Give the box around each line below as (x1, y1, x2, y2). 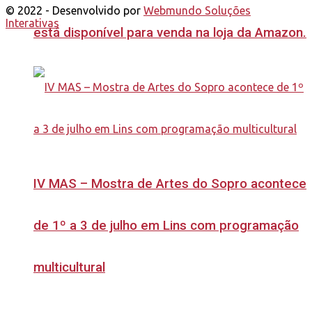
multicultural (33, 260, 105, 276)
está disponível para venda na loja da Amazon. (33, 24, 306, 40)
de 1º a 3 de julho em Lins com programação (33, 218, 299, 234)
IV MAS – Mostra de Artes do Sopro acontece (33, 176, 306, 192)
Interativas (6, 16, 59, 29)
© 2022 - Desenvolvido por (6, 3, 143, 17)
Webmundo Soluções (143, 3, 251, 17)
